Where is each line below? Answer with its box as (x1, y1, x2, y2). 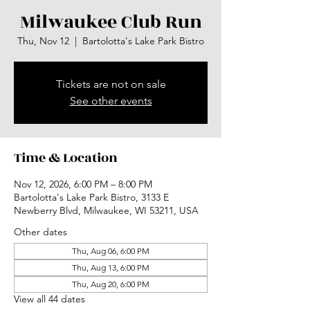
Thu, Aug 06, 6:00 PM (72, 246, 149, 256)
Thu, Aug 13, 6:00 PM (72, 262, 149, 273)
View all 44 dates (14, 293, 85, 305)
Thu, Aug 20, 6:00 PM (72, 279, 149, 289)
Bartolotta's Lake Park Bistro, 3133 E (14, 191, 169, 203)
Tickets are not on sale (55, 77, 166, 91)
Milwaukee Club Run (19, 8, 202, 36)
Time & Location (14, 148, 118, 167)
